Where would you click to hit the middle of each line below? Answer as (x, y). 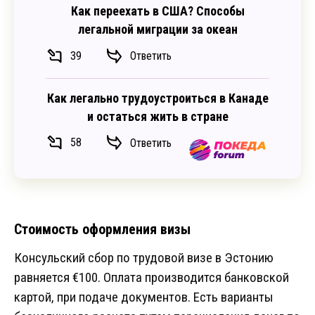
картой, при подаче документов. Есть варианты (144, 297)
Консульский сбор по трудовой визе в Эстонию (144, 258)
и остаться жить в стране (157, 116)
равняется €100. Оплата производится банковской (152, 278)
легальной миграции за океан (157, 30)
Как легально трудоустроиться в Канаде (157, 98)
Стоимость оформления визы (102, 230)
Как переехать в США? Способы (157, 11)
